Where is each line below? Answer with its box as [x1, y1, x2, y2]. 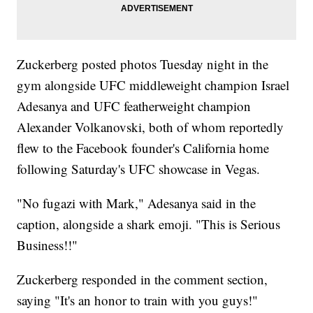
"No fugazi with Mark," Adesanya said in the [17, 194, 256, 212]
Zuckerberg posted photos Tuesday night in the [17, 55, 269, 73]
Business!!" [17, 236, 78, 254]
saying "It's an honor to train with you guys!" [17, 291, 259, 310]
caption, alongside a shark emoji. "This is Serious [17, 215, 281, 233]
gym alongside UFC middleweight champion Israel [17, 76, 290, 94]
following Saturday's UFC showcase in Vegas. [17, 160, 261, 178]
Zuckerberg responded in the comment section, [17, 270, 268, 289]
